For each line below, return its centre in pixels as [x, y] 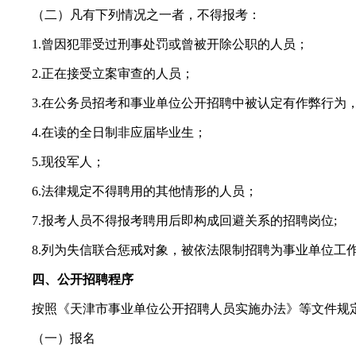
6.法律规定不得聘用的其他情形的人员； [132, 191]
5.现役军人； [56, 161]
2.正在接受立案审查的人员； [100, 73]
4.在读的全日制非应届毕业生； [106, 132]
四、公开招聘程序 [83, 279]
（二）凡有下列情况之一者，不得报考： [133, 14]
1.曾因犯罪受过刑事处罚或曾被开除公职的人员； [157, 44]
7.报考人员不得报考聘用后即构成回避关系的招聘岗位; [172, 220]
